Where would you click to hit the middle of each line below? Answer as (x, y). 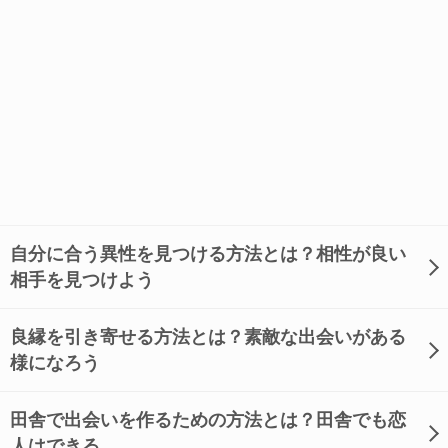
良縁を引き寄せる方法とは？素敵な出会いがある (208, 337)
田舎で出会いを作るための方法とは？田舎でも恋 (208, 420)
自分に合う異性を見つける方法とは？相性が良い (208, 254)
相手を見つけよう (82, 280)
